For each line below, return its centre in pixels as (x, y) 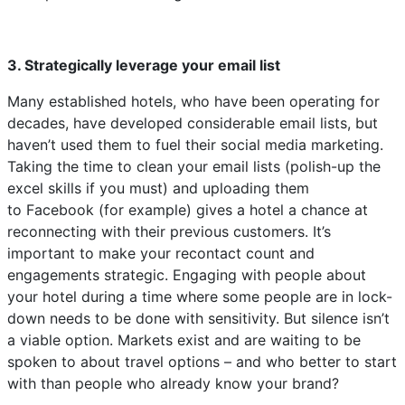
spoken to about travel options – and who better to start (202, 362)
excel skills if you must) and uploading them (158, 188)
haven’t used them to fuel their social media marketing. (195, 145)
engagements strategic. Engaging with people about (187, 275)
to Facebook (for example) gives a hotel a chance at (188, 210)
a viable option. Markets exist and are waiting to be (184, 340)
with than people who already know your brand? (173, 383)
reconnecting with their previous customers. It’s (169, 231)
